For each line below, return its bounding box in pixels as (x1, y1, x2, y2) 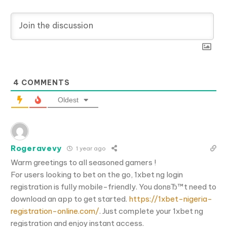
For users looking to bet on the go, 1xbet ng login (11, 169, 183, 179)
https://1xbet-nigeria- (129, 194, 212, 204)
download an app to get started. (11, 194, 129, 204)
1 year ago (74, 145, 106, 153)
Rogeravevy (11, 143, 62, 154)
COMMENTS (19, 78, 70, 87)
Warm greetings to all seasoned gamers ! (11, 157, 156, 167)
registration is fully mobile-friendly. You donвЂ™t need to (11, 181, 216, 192)
